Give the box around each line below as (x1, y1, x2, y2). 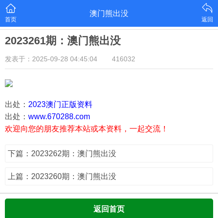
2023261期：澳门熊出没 (5, 35, 121, 47)
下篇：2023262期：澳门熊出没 (8, 149, 116, 158)
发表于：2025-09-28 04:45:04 (5, 55, 97, 63)
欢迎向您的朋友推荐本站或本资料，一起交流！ (5, 125, 168, 133)
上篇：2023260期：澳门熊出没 (8, 172, 116, 181)
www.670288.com (28, 112, 90, 121)
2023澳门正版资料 (28, 100, 92, 109)
